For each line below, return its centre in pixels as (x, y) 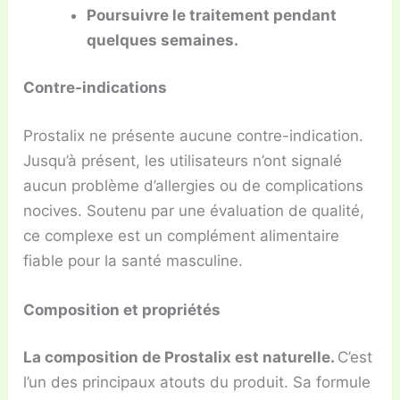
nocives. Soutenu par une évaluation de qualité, (194, 210)
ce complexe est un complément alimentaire (182, 235)
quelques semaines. (163, 40)
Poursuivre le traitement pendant (212, 15)
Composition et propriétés (122, 309)
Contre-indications (96, 88)
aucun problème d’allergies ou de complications (194, 185)
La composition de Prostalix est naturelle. (181, 358)
